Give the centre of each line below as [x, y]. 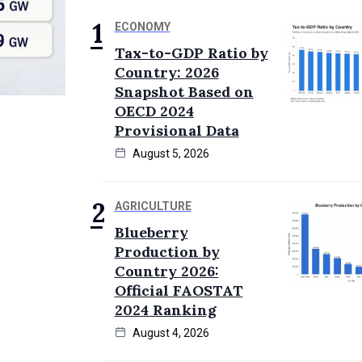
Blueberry [151, 233]
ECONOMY [142, 27]
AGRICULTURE [153, 206]
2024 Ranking [165, 310]
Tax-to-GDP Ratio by [191, 53]
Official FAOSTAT [179, 291]
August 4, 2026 [169, 333]
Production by [167, 252]
